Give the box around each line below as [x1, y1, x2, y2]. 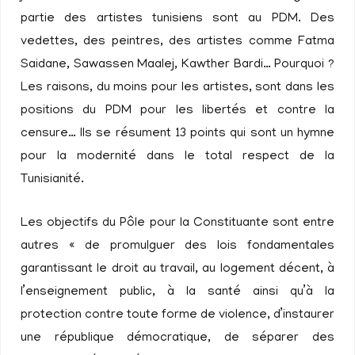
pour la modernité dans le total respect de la [21, 150, 334, 164]
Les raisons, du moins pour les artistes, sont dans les [21, 81, 334, 95]
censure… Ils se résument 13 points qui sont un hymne [21, 127, 334, 141]
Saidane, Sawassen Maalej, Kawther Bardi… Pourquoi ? [21, 58, 334, 72]
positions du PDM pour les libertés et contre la [21, 104, 334, 118]
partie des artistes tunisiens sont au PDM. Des [21, 12, 334, 26]
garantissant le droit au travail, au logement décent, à [21, 262, 334, 277]
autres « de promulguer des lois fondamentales [21, 239, 334, 254]
